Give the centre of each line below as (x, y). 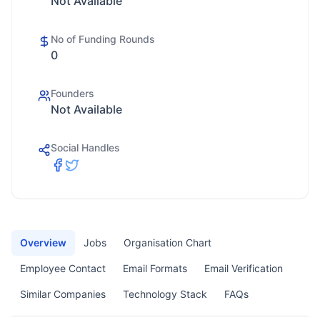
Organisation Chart (167, 242)
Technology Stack (165, 294)
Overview (43, 242)
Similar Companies (63, 294)
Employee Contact (63, 268)
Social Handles (85, 147)
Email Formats (155, 268)
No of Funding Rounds (103, 39)
